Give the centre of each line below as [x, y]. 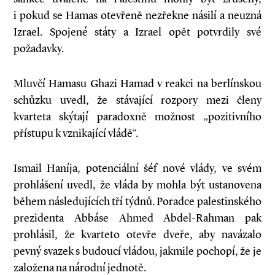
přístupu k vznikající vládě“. [76, 133]
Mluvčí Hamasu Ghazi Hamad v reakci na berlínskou [137, 83]
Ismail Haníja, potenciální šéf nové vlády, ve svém [137, 168]
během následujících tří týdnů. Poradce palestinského [137, 201]
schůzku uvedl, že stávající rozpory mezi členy [137, 100]
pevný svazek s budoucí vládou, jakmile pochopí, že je [137, 251]
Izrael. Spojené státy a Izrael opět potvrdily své [137, 32]
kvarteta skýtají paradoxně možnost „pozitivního [137, 117]
